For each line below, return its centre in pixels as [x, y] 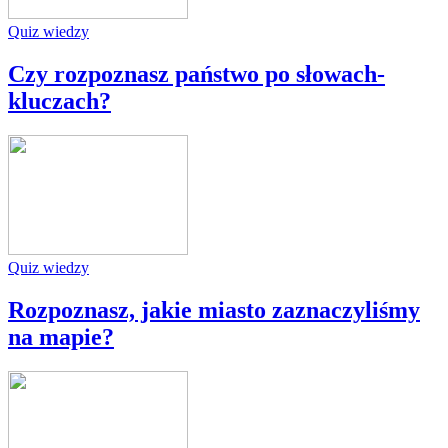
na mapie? [61, 336]
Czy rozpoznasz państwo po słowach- [196, 73]
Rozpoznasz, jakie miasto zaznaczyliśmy [214, 309]
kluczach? [59, 100]
